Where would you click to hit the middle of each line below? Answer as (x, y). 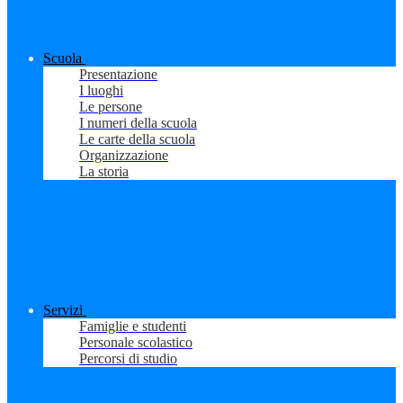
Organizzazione (124, 156)
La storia (104, 172)
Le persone (111, 107)
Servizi (63, 310)
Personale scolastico (136, 343)
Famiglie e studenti (133, 327)
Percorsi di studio (128, 359)
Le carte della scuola (137, 139)
